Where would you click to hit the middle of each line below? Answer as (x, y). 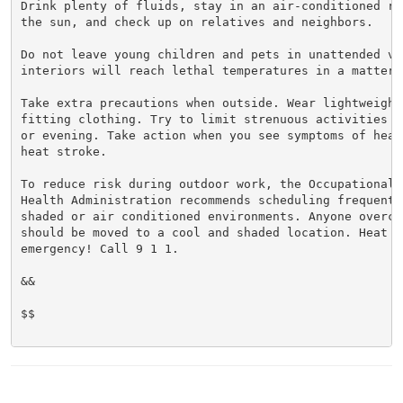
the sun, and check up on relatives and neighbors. (197, 22)
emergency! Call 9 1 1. (99, 248)
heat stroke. (63, 151)
